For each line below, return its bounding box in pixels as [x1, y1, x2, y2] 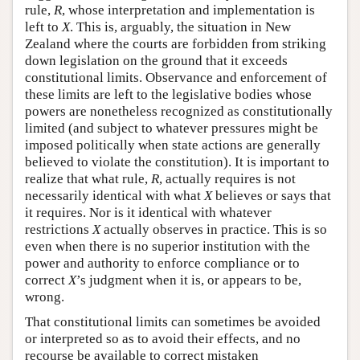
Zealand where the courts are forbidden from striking [25, 36, 326, 52]
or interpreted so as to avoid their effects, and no [25, 331, 301, 347]
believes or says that [212, 188, 331, 204]
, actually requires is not [159, 171, 296, 187]
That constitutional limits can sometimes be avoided [25, 314, 321, 330]
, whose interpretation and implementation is [62, 2, 315, 18]
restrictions [25, 222, 92, 238]
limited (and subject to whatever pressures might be [25, 121, 318, 137]
